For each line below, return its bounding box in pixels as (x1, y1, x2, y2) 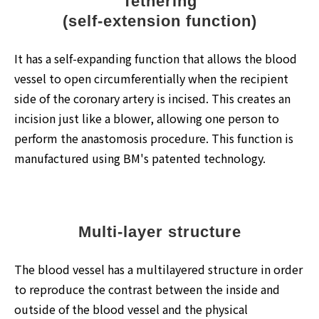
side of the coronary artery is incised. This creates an (14, 89, 291, 107)
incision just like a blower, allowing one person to (14, 109, 279, 127)
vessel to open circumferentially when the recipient (14, 69, 288, 87)
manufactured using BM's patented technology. (14, 149, 266, 167)
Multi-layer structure (78, 222, 241, 241)
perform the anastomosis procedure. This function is (14, 129, 293, 147)
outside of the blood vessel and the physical (14, 300, 248, 318)
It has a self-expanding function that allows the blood (14, 49, 297, 67)
